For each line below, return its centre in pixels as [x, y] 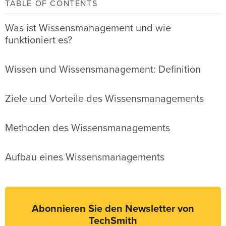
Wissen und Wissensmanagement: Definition [103, 69]
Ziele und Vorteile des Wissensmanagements [104, 99]
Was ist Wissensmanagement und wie [88, 28]
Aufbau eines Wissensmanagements [85, 157]
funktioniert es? [39, 40]
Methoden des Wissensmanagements [88, 128]
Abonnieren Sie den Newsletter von [113, 209]
